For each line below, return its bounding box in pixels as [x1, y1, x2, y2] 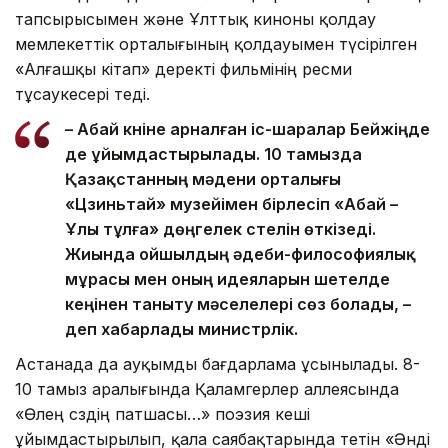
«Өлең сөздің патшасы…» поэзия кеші [15, 403, 310, 424]
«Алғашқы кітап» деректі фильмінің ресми [15, 58, 352, 79]
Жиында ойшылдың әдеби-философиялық [65, 243, 416, 264]
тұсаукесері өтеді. [15, 83, 150, 104]
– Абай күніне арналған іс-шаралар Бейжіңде [65, 118, 430, 139]
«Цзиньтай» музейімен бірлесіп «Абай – [65, 193, 398, 214]
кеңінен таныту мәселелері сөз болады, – [65, 293, 411, 314]
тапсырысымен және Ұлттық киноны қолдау [15, 8, 376, 29]
